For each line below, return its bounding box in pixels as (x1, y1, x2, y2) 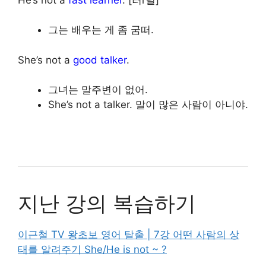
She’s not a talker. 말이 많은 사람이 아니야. (48, 99, 248, 111)
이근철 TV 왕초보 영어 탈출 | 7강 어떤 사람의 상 (18, 228, 239, 240)
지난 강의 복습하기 (18, 190, 196, 216)
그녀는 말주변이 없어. (48, 84, 148, 96)
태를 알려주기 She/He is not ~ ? (18, 243, 167, 255)
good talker (73, 53, 126, 66)
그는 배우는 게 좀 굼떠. (48, 24, 154, 36)
